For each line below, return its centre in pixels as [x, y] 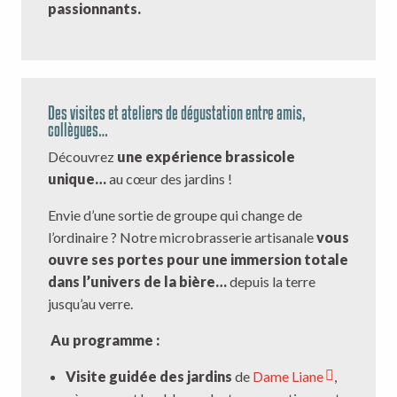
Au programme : [104, 340]
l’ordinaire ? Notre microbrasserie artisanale [182, 237]
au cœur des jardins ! [169, 179]
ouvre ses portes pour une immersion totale [198, 260]
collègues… [78, 130]
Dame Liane [288, 377]
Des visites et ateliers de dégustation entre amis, [177, 113]
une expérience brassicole [206, 157]
